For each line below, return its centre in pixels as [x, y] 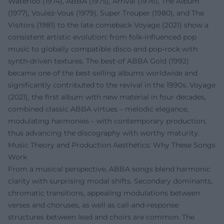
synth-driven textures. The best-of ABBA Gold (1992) [98, 61]
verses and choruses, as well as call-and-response [93, 205]
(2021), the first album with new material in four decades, [107, 97]
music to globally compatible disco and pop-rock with [103, 49]
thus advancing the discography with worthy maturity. [104, 133]
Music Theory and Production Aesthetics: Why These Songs [112, 145]
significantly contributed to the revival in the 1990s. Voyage [112, 85]
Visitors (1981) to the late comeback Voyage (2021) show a [108, 25]
